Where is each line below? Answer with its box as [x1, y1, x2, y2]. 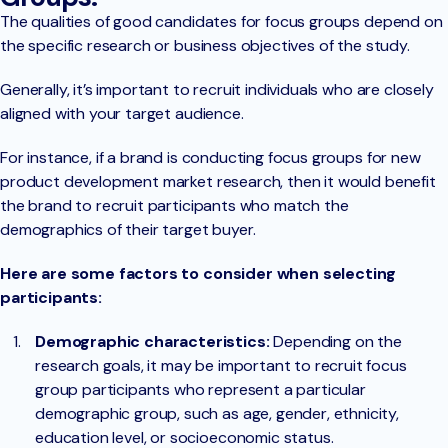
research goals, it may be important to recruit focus [35, 354, 407, 376]
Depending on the [269, 330, 402, 352]
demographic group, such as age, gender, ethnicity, [35, 402, 399, 424]
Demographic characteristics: [35, 330, 270, 352]
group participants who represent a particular [35, 378, 366, 400]
